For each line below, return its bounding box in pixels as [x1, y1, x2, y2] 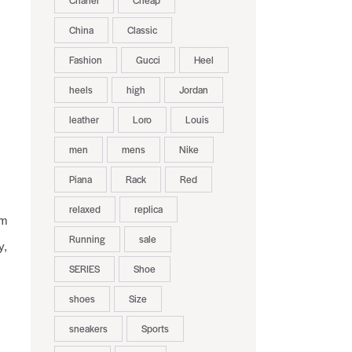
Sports [141, 321, 169, 336]
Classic [126, 23, 157, 38]
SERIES [68, 262, 100, 277]
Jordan [178, 82, 208, 97]
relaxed [68, 202, 101, 217]
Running [68, 232, 105, 247]
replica [134, 202, 163, 217]
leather [68, 112, 99, 127]
